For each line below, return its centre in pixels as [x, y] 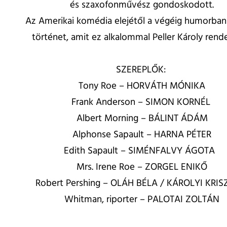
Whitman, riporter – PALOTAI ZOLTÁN [142, 200]
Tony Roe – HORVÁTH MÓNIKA [142, 86]
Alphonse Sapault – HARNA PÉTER [142, 135]
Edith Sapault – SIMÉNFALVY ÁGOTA [142, 151]
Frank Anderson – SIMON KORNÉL [142, 103]
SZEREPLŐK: [142, 70]
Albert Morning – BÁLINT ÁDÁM [142, 119]
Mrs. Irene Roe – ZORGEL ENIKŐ [142, 167]
